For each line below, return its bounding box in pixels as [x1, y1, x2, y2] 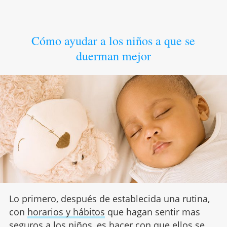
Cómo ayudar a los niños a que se [31, 32, 196, 49]
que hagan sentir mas [104, 205, 200, 218]
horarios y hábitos [27, 205, 105, 218]
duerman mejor [75, 47, 151, 64]
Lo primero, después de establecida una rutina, [9, 192, 210, 205]
